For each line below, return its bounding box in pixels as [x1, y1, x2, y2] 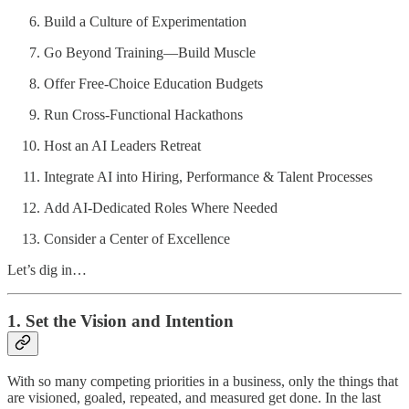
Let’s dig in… [7, 261, 87, 278]
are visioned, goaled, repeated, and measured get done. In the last [7, 389, 381, 405]
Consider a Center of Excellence [44, 230, 230, 246]
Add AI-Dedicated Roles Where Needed [44, 199, 278, 215]
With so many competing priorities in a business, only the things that [7, 372, 398, 389]
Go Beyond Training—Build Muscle [44, 44, 256, 60]
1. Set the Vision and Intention [7, 311, 234, 331]
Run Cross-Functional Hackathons [44, 106, 243, 122]
